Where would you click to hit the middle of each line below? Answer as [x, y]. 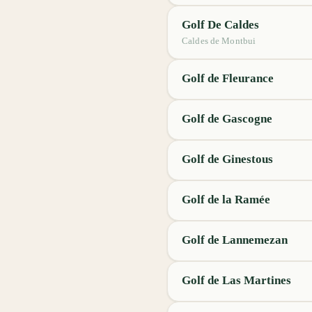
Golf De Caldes [220, 25]
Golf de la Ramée [226, 200]
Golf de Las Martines [236, 280]
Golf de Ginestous [227, 159]
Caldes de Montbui [219, 41]
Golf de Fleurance [228, 78]
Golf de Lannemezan [235, 240]
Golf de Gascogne [227, 119]
